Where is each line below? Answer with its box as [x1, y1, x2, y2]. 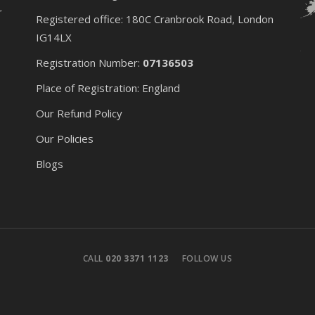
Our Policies [35, 131, 94, 146]
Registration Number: [35, 56, 143, 70]
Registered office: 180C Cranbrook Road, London [35, 12, 276, 27]
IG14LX [35, 30, 72, 45]
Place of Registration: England [35, 81, 180, 96]
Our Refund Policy [35, 106, 122, 121]
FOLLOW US [181, 252, 233, 265]
